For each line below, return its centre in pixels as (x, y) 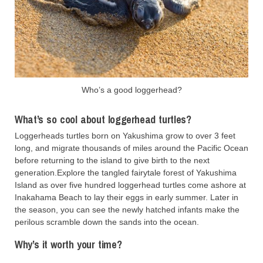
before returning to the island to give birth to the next (112, 160)
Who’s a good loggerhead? (131, 90)
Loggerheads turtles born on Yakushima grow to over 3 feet (125, 135)
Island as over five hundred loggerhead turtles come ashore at (130, 185)
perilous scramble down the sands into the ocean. (107, 222)
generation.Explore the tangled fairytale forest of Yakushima (126, 172)
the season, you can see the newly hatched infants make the (127, 209)
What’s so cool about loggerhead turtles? (103, 119)
